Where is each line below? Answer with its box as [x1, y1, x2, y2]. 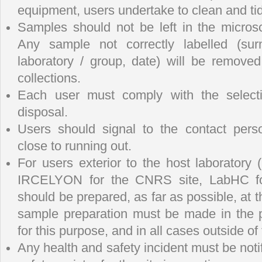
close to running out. [18, 139, 132, 153]
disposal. [18, 105, 68, 119]
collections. [18, 71, 81, 85]
